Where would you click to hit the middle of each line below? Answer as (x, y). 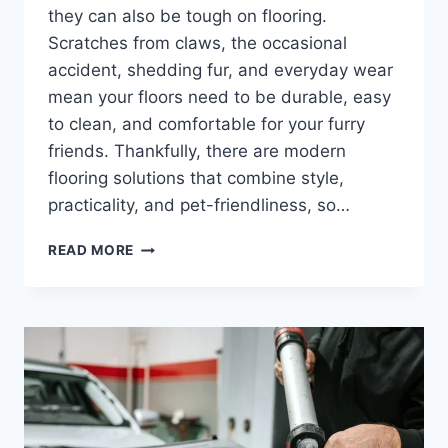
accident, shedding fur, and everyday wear (220, 70)
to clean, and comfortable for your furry (206, 124)
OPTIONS (167, 350)
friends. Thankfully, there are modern (197, 151)
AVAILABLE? (178, 371)
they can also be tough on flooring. (187, 16)
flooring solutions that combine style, (196, 178)
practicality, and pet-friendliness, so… (199, 205)
